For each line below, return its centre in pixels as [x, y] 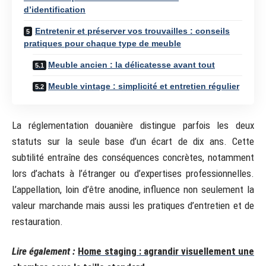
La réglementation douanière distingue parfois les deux [133, 125]
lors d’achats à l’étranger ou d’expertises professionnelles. [133, 173]
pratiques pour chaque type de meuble [102, 43]
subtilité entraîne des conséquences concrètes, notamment [133, 157]
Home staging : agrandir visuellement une [166, 251]
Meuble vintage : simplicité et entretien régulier [144, 86]
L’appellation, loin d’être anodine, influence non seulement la [133, 189]
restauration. [37, 221]
